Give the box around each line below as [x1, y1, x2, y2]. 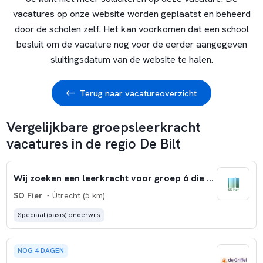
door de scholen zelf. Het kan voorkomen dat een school [14, 22, 249, 35]
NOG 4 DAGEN [17, 246, 64, 256]
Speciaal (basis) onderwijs [17, 210, 100, 220]
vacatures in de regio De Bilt [6, 134, 181, 153]
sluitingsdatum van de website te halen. [50, 53, 213, 66]
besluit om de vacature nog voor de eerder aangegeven [16, 38, 247, 50]
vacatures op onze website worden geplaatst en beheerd [12, 7, 251, 20]
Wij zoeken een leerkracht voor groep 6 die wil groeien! [206, 171, 214, 184]
